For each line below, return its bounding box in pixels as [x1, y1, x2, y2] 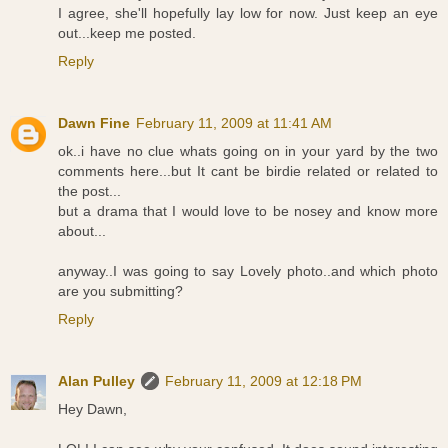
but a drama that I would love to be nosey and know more [58, 203, 438, 220]
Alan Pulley [58, 373, 135, 390]
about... [58, 223, 106, 240]
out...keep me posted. [58, 25, 196, 42]
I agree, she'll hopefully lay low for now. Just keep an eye [58, 5, 438, 22]
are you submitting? [58, 283, 183, 300]
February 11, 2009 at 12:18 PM [165, 373, 362, 390]
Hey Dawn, [58, 401, 127, 418]
